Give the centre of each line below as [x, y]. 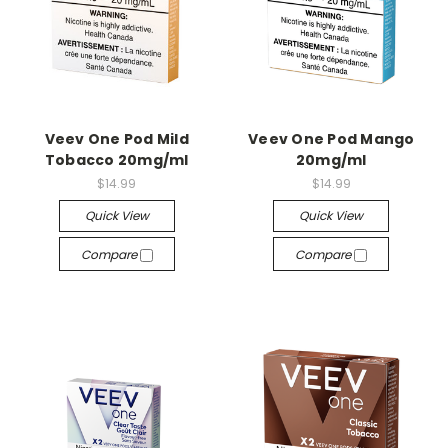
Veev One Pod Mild [116, 138]
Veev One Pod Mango [331, 138]
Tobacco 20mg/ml [116, 159]
